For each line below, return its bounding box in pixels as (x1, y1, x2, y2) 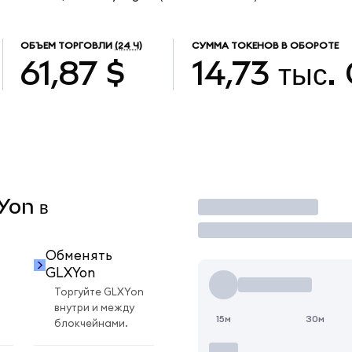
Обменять (45, 249, 112, 263)
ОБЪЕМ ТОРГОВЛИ (20, 41, 113, 51)
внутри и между (54, 302, 134, 314)
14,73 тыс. (191, 53, 336, 92)
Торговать (197, 195, 277, 218)
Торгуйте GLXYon (54, 287, 144, 299)
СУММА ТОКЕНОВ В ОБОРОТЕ (191, 41, 339, 51)
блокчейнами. (54, 318, 128, 330)
